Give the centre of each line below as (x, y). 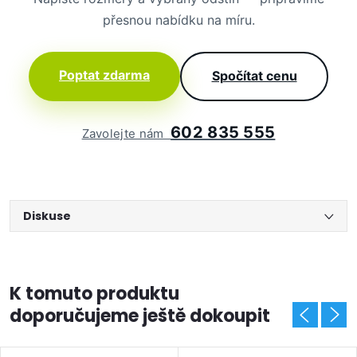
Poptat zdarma (104, 75)
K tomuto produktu (94, 293)
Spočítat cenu (254, 76)
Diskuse (47, 216)
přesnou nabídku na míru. (178, 20)
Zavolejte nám (126, 133)
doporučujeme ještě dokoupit (140, 316)
